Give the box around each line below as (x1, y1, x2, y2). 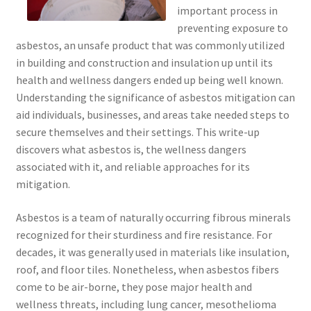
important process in (176, 3, 278, 18)
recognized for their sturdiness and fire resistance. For (15, 227, 272, 242)
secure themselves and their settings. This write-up (15, 125, 260, 140)
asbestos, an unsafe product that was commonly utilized (15, 38, 285, 53)
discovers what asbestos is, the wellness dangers (15, 142, 246, 157)
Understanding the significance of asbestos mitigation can (15, 90, 295, 105)
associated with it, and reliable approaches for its (15, 160, 250, 174)
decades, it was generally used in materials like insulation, (15, 244, 289, 259)
